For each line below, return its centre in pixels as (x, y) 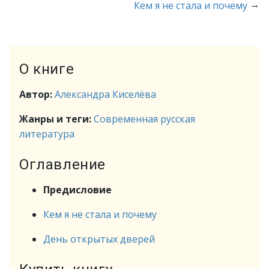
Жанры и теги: (56, 119)
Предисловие (77, 190)
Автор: (37, 94)
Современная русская (144, 119)
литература (47, 134)
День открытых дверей (99, 239)
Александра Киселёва (105, 94)
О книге (47, 69)
